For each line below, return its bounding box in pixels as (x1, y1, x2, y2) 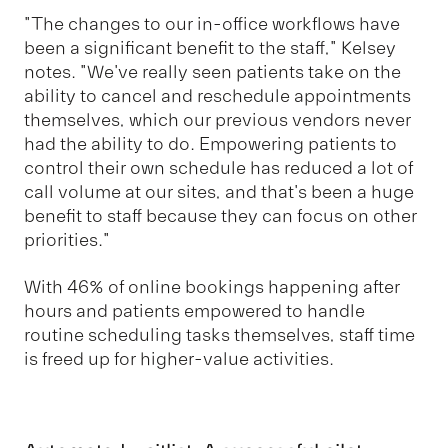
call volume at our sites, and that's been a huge (24, 181, 414, 204)
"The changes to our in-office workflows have (24, 13, 400, 36)
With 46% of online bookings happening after (24, 275, 400, 298)
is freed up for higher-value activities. (24, 347, 334, 370)
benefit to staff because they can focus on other (24, 205, 417, 228)
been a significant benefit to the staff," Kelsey (24, 37, 396, 60)
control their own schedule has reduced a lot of (24, 157, 413, 180)
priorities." (24, 229, 110, 252)
